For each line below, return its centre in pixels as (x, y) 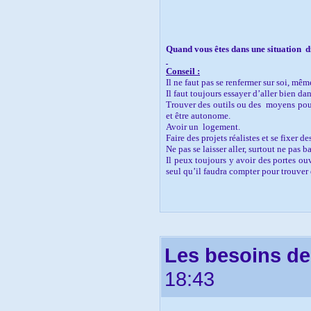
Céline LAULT (195, 193)
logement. (221, 126)
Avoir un (182, 126)
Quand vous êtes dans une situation (234, 49)
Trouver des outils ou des (214, 104)
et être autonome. (198, 115)
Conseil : (183, 71)
